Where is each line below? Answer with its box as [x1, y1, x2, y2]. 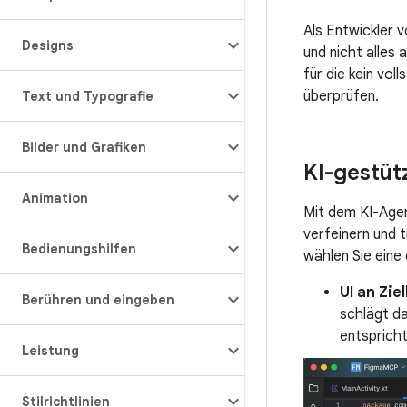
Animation [22, 190, 88, 206]
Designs [22, 37, 74, 54]
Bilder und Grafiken [22, 139, 146, 155]
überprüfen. [303, 87, 379, 105]
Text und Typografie [22, 88, 154, 104]
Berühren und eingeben [22, 292, 174, 308]
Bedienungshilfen [22, 241, 136, 257]
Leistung [22, 342, 79, 359]
